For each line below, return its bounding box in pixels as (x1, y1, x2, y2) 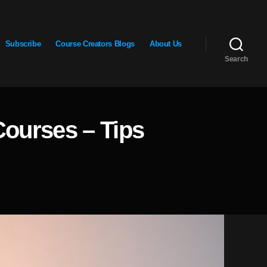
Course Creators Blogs (55, 39, 135, 48)
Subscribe (5, 39, 41, 48)
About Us (149, 39, 182, 48)
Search (224, 55, 249, 63)
